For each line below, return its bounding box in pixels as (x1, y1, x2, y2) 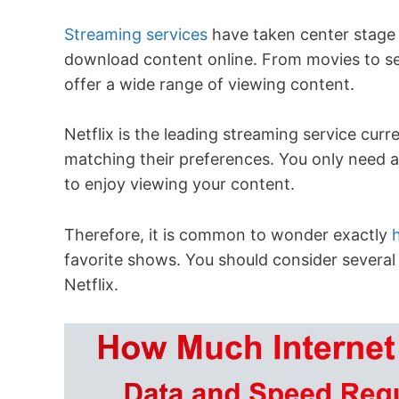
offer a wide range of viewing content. (64, 74, 354, 94)
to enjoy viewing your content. (64, 175, 295, 194)
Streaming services (64, 24, 208, 44)
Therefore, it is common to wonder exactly (64, 225, 392, 245)
